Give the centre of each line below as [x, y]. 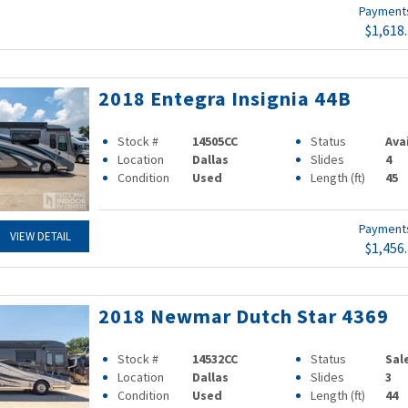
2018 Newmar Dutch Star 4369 [243, 316]
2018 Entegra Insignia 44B [224, 98]
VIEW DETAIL [40, 237]
